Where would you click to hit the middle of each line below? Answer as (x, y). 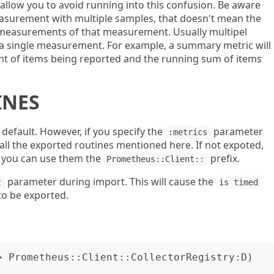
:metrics (188, 132)
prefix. (224, 158)
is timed (239, 182)
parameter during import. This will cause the (110, 182)
